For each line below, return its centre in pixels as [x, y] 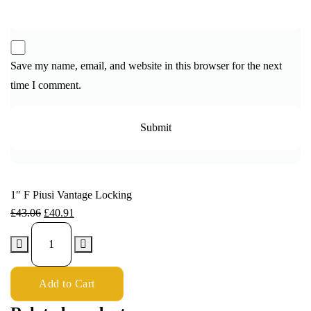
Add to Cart [67, 284]
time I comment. [46, 85]
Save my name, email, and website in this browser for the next [146, 66]
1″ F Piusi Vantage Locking [71, 195]
